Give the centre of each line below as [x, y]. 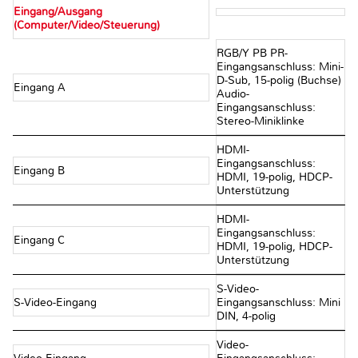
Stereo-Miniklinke [260, 121]
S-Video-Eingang [57, 303]
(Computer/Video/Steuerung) [87, 26]
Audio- [233, 94]
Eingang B [41, 170]
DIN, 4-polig [246, 316]
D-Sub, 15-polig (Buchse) [278, 81]
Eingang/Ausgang [58, 12]
